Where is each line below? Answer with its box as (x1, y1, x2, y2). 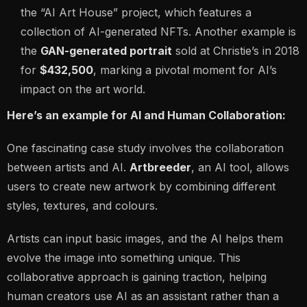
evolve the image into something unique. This (7, 251, 241, 265)
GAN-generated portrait (40, 44, 172, 58)
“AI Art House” (40, 5, 118, 19)
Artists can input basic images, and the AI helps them (7, 232, 283, 245)
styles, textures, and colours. (7, 199, 158, 212)
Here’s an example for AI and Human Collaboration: (7, 108, 286, 122)
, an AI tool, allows (191, 160, 289, 174)
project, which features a (118, 5, 251, 19)
